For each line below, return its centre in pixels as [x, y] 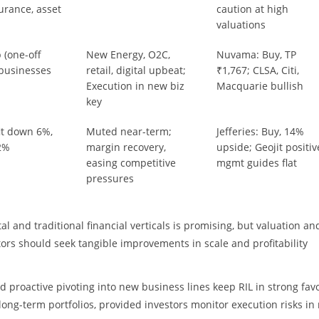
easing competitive [131, 162]
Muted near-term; [129, 131]
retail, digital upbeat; [136, 70]
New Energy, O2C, [129, 54]
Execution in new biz [136, 85]
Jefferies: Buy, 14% [261, 131]
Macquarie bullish [260, 85]
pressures [110, 178]
